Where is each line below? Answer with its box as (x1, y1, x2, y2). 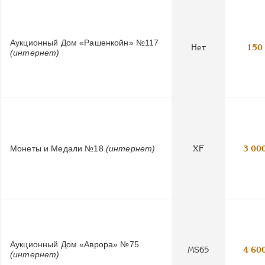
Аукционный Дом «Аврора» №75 (10, 240, 139, 250)
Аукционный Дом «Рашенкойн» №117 (10, 37, 159, 47)
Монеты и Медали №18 (10, 143, 106, 153)
